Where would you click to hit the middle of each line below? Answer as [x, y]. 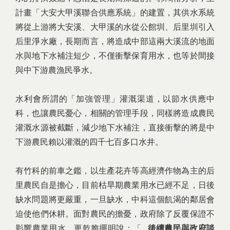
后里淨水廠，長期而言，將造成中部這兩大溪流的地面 [115, 41]
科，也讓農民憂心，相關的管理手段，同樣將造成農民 [115, 113]
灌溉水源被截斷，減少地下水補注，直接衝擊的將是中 [115, 128]
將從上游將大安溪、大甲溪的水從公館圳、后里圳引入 [115, 27]
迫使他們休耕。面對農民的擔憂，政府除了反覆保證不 [115, 214]
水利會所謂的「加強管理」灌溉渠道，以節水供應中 [115, 99]
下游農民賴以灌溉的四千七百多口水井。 [89, 142]
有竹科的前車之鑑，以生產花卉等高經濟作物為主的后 [115, 171]
